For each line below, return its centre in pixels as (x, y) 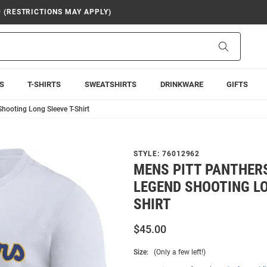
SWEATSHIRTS (110, 84)
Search (240, 46)
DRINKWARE (181, 84)
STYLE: (148, 154)
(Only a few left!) (180, 252)
